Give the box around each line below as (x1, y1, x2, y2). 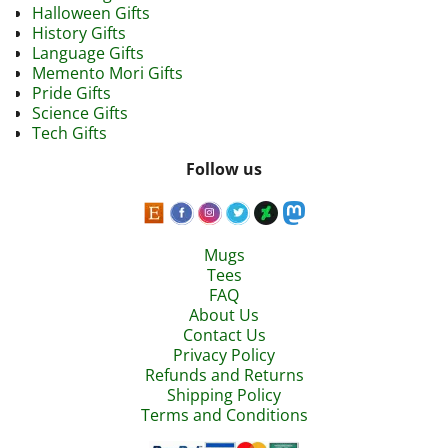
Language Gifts (32, 41, 144, 64)
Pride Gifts (32, 81, 111, 104)
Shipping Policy (167, 384, 281, 407)
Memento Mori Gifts (32, 61, 183, 84)
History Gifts (32, 21, 126, 44)
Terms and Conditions (140, 404, 308, 427)
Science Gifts (32, 101, 128, 124)
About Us (189, 304, 259, 327)
